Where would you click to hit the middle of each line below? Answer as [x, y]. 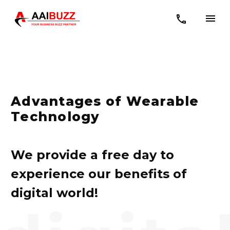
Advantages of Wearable [105, 101]
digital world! [54, 193]
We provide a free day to [92, 155]
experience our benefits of [99, 174]
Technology [55, 117]
